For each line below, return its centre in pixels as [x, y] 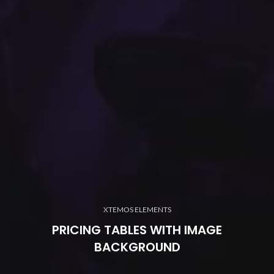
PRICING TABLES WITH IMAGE [137, 230]
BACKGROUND [137, 247]
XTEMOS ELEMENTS [137, 209]
